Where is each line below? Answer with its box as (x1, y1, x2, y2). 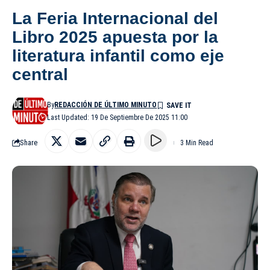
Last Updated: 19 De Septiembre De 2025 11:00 (47, 113, 188, 122)
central (12, 64, 68, 84)
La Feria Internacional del (12, 8, 218, 28)
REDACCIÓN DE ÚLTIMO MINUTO (54, 100, 157, 109)
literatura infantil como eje (12, 46, 224, 65)
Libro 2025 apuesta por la (12, 27, 218, 46)
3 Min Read (180, 138, 213, 147)
